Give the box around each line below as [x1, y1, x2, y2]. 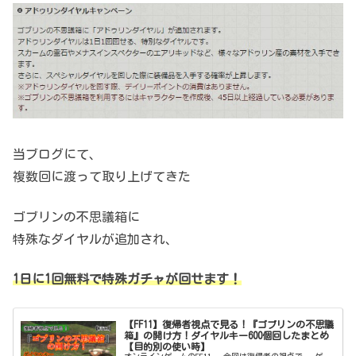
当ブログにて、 [13, 148, 102, 161]
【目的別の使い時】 [124, 341, 211, 351]
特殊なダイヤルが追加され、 [13, 232, 178, 246]
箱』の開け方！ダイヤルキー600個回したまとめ [124, 330, 330, 340]
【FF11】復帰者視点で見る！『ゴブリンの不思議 [124, 319, 335, 329]
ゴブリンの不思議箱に [13, 210, 140, 223]
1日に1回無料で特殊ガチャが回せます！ [13, 272, 242, 285]
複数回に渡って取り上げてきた [13, 170, 191, 184]
